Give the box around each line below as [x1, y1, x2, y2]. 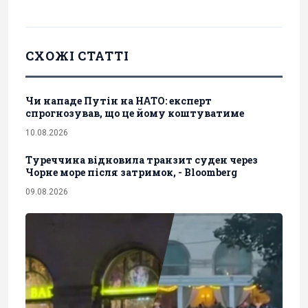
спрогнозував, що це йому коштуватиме [25, 106, 244, 120]
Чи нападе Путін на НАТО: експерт [25, 93, 212, 107]
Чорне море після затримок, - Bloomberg [25, 165, 237, 179]
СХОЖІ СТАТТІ [25, 47, 129, 64]
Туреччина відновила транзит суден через [25, 153, 258, 166]
